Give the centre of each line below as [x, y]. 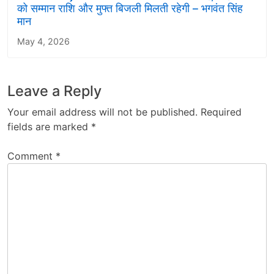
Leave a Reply [54, 91]
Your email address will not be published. [102, 112]
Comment [31, 156]
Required [221, 112]
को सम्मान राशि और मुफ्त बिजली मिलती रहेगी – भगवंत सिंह [130, 9]
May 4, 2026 [43, 42]
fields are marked [49, 127]
